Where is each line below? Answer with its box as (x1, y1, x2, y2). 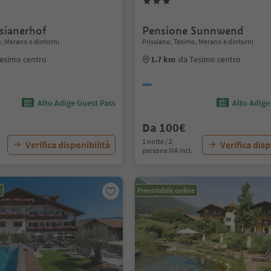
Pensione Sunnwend (142, 24, 244, 38)
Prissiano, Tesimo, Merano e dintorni (142, 37, 254, 46)
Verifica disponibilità (25, 139, 111, 151)
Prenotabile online (137, 186, 195, 195)
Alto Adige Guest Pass (38, 97, 116, 108)
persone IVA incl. (142, 146, 193, 155)
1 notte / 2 (142, 137, 173, 146)
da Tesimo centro (178, 54, 241, 65)
